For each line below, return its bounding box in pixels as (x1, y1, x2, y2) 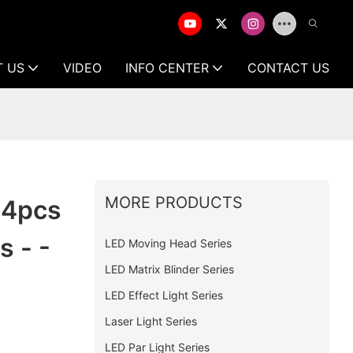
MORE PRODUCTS (104, 192, 243, 212)
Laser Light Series (104, 314, 197, 328)
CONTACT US (247, 60, 329, 76)
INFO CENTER (125, 60, 209, 76)
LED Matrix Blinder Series (104, 262, 234, 276)
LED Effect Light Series (104, 288, 223, 302)
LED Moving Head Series (104, 236, 232, 250)
